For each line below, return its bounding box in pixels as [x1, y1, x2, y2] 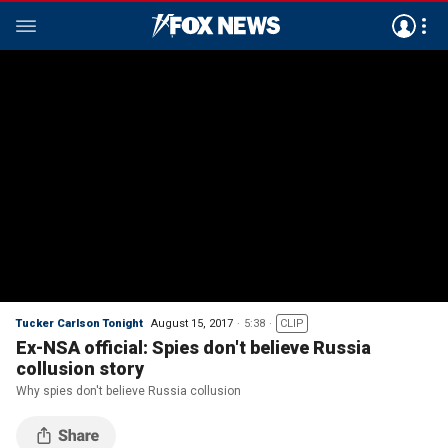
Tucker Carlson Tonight [16, 317, 143, 330]
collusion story [16, 358, 144, 379]
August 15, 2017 [151, 317, 233, 330]
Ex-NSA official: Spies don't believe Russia [16, 337, 371, 358]
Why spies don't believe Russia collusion [16, 384, 241, 398]
